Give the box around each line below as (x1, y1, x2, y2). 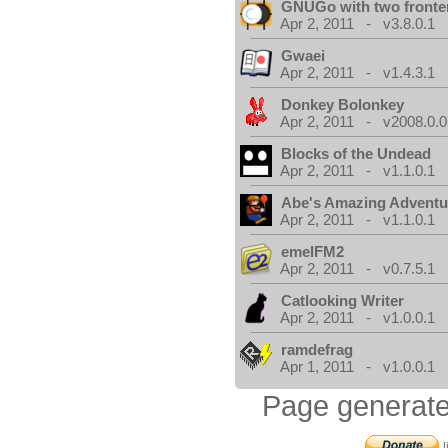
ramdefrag (281, 341, 354, 358)
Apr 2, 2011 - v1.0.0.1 (280, 309, 436, 326)
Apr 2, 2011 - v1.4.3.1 (280, 64, 436, 81)
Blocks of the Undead (281, 145, 432, 162)
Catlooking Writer (281, 292, 405, 309)
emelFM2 (281, 243, 345, 260)
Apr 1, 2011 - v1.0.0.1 (280, 358, 436, 375)
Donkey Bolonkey (281, 96, 405, 113)
